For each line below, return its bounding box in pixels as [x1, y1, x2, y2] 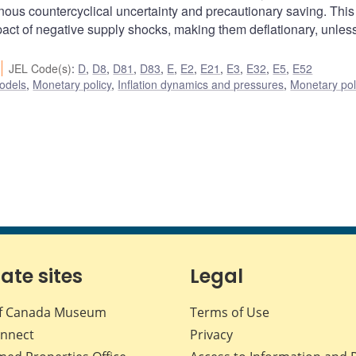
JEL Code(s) [9, 60, 72, 77]
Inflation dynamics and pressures [118, 76, 284, 93]
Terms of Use [190, 304, 269, 322]
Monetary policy [33, 76, 112, 93]
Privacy [190, 326, 233, 344]
